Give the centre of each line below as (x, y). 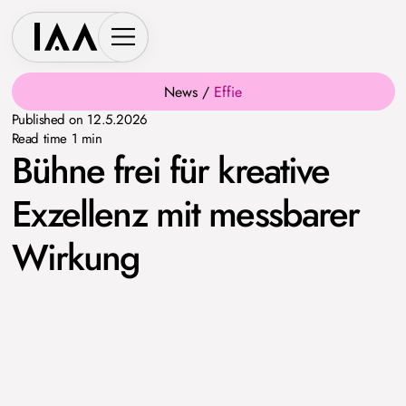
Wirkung (75, 257)
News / (189, 92)
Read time (41, 139)
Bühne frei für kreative (170, 170)
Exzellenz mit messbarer (185, 214)
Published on (49, 120)
